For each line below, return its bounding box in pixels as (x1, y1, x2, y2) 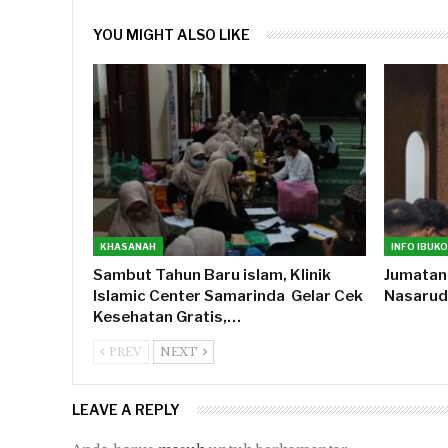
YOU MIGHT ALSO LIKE (93, 26, 250, 44)
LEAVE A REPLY (72, 400, 180, 418)
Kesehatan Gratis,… (93, 307, 241, 326)
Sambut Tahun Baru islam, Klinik (93, 265, 331, 284)
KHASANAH (100, 240, 156, 252)
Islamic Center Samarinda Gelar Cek (93, 286, 363, 305)
